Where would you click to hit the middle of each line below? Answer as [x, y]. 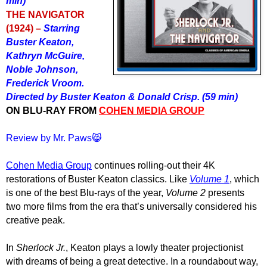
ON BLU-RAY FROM [52, 111]
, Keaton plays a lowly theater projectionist [154, 248]
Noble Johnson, [42, 70]
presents [225, 193]
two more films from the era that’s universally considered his [131, 207]
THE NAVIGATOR [45, 15]
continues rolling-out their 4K [153, 166]
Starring [62, 29]
